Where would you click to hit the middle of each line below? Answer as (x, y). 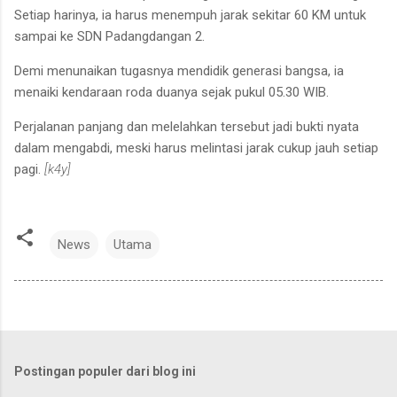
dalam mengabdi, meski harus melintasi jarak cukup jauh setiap (196, 148)
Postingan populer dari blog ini (105, 371)
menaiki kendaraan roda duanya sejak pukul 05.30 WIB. (173, 92)
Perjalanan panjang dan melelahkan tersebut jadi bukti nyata (187, 126)
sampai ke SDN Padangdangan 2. (109, 36)
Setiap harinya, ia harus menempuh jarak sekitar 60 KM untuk (190, 15)
